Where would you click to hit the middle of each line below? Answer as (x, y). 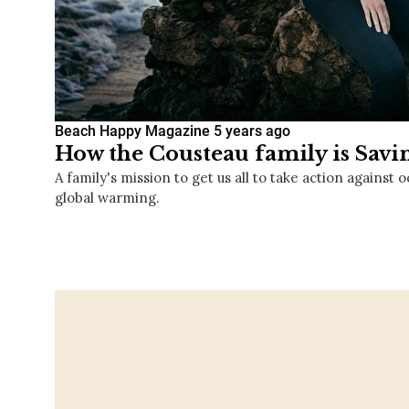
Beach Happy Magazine (132, 131)
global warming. (107, 198)
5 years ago (252, 131)
